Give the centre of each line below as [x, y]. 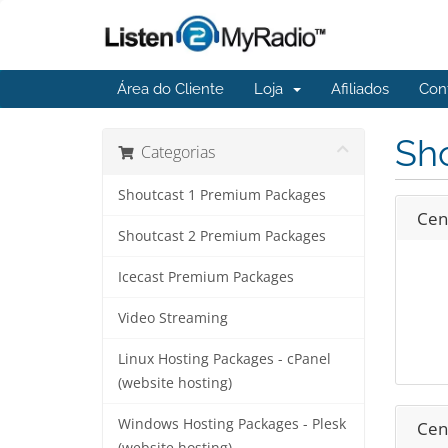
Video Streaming [173, 318]
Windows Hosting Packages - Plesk [232, 424]
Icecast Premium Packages [206, 277]
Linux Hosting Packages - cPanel [224, 359]
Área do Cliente [170, 89]
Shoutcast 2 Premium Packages [222, 236]
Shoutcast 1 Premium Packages [222, 195]
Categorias [174, 152]
